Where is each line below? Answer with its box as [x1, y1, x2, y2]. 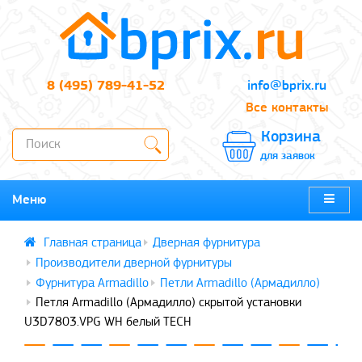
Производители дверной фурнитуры [36, 256, 232, 270]
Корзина [261, 128, 321, 145]
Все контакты [245, 100, 328, 115]
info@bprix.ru [246, 78, 326, 93]
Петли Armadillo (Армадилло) [160, 276, 320, 290]
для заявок [260, 149, 315, 162]
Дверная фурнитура [153, 236, 260, 250]
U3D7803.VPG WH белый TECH [24, 315, 192, 329]
